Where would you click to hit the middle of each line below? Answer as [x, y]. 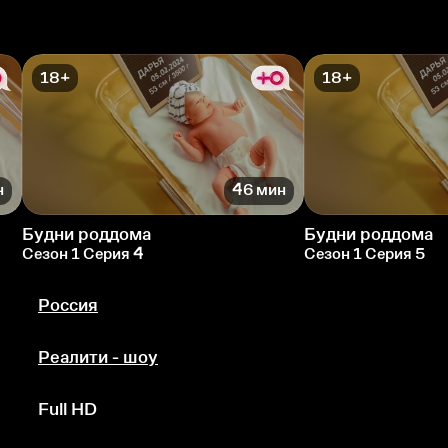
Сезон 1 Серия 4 [83, 253]
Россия [68, 304]
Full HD [67, 408]
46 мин [259, 190]
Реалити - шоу [98, 356]
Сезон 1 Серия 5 [364, 253]
